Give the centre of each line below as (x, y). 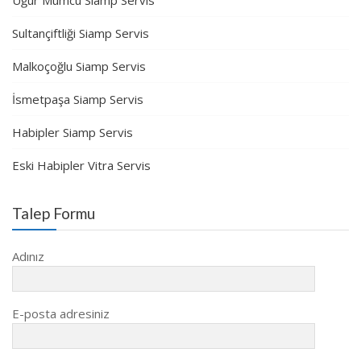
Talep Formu (54, 213)
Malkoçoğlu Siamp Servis (79, 66)
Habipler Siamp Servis (73, 132)
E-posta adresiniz (61, 313)
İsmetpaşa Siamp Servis (78, 99)
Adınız (28, 256)
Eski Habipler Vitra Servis (81, 165)
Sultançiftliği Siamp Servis (81, 33)
